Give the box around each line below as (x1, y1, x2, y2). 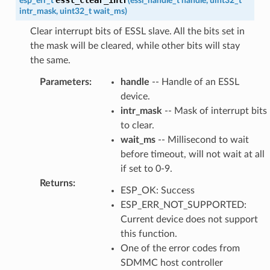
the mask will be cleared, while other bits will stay (30, 40, 240, 51)
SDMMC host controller (120, 257, 223, 268)
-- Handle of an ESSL (149, 77, 239, 87)
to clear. (120, 120, 154, 130)
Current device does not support (120, 214, 258, 224)
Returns (39, 178, 73, 188)
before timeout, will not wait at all (120, 149, 265, 159)
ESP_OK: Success (120, 185, 195, 195)
